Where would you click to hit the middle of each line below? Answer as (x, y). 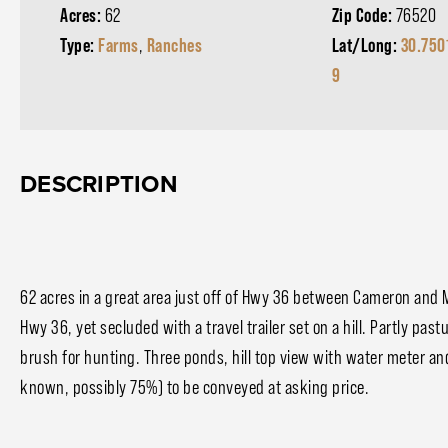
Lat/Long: (366, 45)
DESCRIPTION (99, 183)
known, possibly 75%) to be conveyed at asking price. (194, 387)
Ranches (174, 45)
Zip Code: (363, 15)
